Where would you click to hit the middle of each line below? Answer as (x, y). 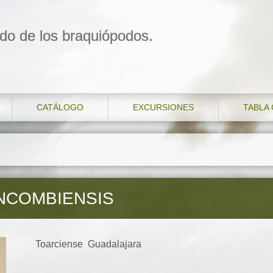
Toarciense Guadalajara (88, 244)
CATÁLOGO (60, 107)
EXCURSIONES (163, 107)
